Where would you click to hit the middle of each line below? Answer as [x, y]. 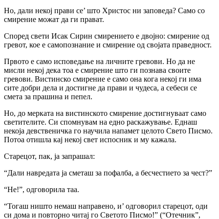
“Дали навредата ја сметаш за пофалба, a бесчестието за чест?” [108, 173]
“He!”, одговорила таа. [42, 189]
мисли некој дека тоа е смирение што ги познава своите [97, 70]
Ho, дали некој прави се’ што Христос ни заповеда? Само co [104, 10]
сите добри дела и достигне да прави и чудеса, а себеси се [100, 88]
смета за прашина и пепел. [48, 96]
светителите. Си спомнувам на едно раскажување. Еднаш [100, 122]
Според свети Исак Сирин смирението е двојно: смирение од [107, 36]
